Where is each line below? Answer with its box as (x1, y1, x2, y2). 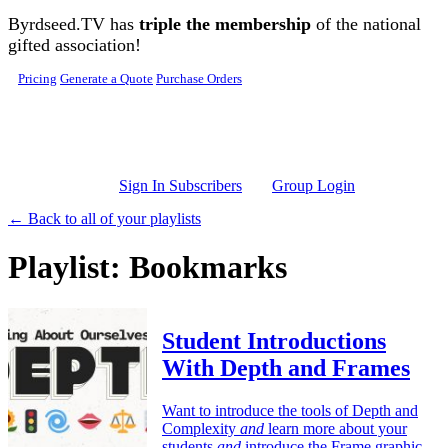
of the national (311, 14, 421, 34)
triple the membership (139, 14, 311, 34)
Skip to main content (7, 7, 137, 24)
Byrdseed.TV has (8, 14, 139, 34)
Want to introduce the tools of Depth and (162, 401, 418, 419)
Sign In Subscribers (119, 177, 242, 194)
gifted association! (8, 35, 141, 55)
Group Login (272, 177, 355, 194)
